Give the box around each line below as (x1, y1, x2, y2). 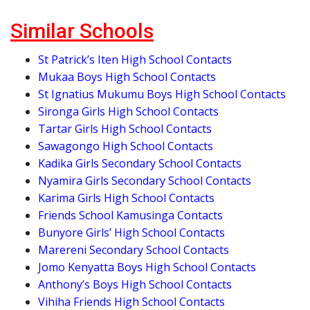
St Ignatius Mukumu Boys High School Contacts (38, 86, 286, 102)
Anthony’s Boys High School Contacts (38, 277, 232, 293)
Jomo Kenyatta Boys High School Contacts (38, 259, 256, 275)
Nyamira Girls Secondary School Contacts (38, 173, 251, 189)
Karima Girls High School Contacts (38, 190, 215, 206)
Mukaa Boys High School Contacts (38, 69, 216, 85)
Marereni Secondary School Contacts (38, 242, 229, 258)
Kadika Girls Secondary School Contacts (38, 156, 241, 172)
